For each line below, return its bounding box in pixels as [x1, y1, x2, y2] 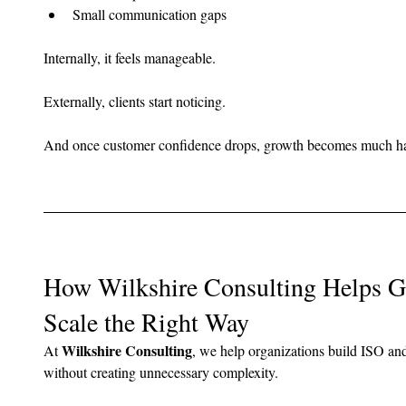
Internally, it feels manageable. [43, 48, 216, 68]
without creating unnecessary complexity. [43, 362, 278, 382]
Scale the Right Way [43, 304, 249, 340]
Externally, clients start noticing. [43, 92, 226, 111]
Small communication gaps [72, 5, 227, 24]
